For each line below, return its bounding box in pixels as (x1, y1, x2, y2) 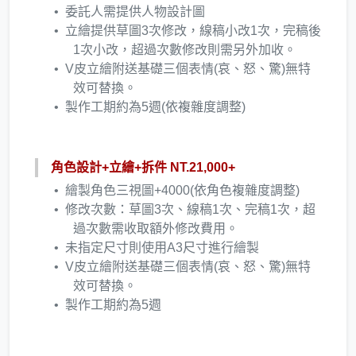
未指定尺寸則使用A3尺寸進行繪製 (65, 240, 259, 254)
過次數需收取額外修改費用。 (73, 221, 238, 235)
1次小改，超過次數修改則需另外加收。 (73, 42, 296, 56)
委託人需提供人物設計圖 (65, 4, 205, 18)
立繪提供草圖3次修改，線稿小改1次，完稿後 (65, 23, 321, 37)
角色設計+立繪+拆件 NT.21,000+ (51, 160, 235, 174)
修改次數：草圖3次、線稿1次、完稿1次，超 (65, 202, 315, 216)
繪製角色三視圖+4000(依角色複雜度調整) (65, 183, 300, 197)
